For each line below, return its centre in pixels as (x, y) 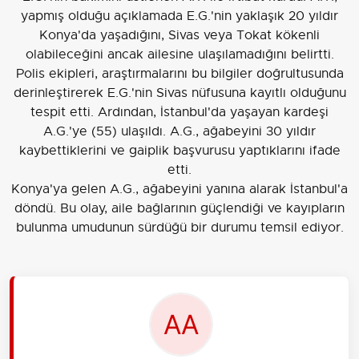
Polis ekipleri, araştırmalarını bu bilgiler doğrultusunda (179, 74)
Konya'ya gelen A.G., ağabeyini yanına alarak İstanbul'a (179, 190)
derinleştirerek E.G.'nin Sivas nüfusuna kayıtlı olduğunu (179, 93)
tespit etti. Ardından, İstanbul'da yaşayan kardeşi (179, 113)
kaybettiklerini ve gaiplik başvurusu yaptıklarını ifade (179, 151)
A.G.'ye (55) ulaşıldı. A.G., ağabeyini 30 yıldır (179, 132)
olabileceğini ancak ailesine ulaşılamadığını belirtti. (179, 55)
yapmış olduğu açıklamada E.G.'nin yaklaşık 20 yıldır (179, 16)
